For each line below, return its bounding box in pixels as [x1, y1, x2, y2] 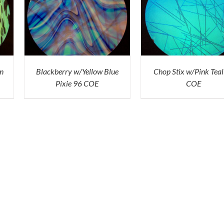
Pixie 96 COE [55, 78, 99, 88]
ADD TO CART [47, 8, 92, 16]
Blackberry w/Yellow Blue [35, 66, 118, 76]
